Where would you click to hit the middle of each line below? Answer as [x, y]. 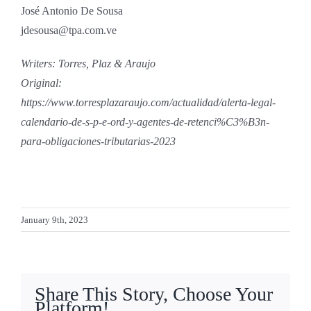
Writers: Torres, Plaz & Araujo [88, 64]
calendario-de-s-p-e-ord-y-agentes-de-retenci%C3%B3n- [145, 122]
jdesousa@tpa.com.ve [69, 30]
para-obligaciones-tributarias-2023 [98, 141]
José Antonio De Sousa [72, 11]
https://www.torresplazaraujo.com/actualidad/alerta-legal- [148, 102]
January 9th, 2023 [54, 220]
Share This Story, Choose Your [154, 294]
